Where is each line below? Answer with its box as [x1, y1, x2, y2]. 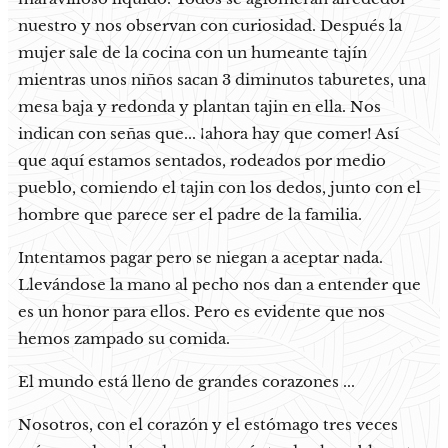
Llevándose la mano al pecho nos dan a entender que [18, 275, 421, 295]
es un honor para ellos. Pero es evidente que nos [18, 302, 385, 322]
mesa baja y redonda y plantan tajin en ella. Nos [18, 97, 381, 117]
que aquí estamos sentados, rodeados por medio [18, 151, 386, 171]
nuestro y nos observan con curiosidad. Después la [18, 16, 402, 36]
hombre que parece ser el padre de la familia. [18, 205, 362, 225]
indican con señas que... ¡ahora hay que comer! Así [18, 124, 399, 144]
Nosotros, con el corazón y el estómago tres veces [18, 415, 398, 435]
